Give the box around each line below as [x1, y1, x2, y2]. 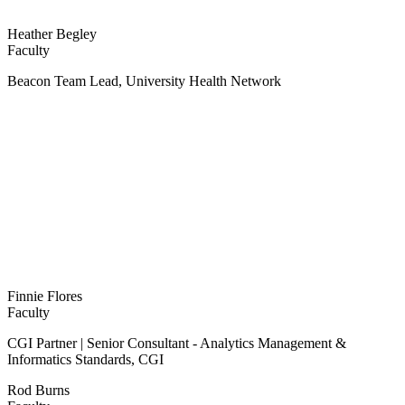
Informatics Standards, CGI [7, 352, 164, 368]
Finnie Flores [7, 288, 82, 305]
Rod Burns [7, 382, 70, 399]
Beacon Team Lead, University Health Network [7, 73, 281, 89]
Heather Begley [7, 26, 97, 42]
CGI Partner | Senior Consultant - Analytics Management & [7, 335, 346, 352]
